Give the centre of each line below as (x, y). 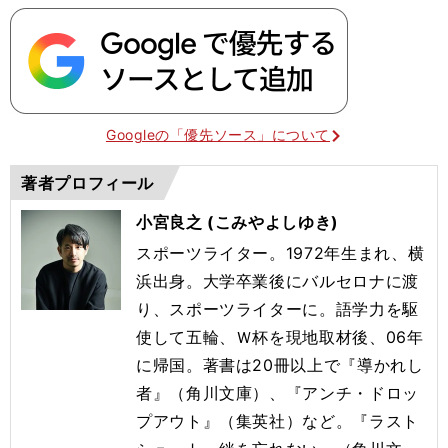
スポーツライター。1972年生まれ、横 (280, 252)
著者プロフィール (88, 182)
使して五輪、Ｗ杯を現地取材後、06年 (280, 336)
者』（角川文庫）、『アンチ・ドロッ (277, 392)
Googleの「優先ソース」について (218, 134)
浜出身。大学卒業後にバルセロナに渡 (277, 280)
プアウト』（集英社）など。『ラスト (277, 420)
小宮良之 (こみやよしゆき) (237, 221)
